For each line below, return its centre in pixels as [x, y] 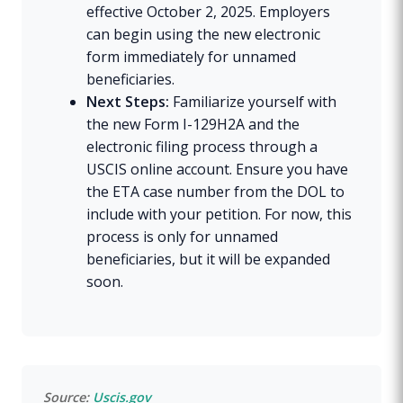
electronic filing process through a [202, 146]
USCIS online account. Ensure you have [217, 169]
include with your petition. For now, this [219, 214]
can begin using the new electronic [203, 34]
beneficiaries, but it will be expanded [208, 259]
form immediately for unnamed [191, 56]
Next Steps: [128, 101]
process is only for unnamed [182, 236]
